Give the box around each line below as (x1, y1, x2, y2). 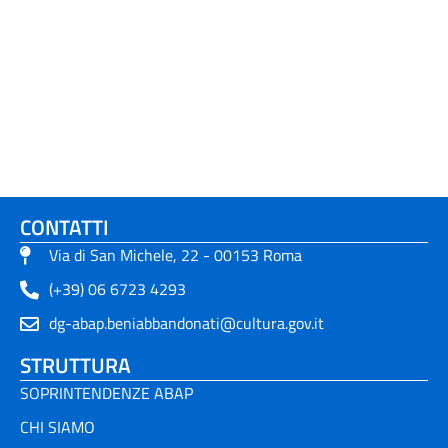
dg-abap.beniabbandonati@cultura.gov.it (48, 311, 324, 336)
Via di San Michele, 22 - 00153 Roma (48, 243, 302, 268)
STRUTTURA (20, 349, 131, 382)
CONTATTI (20, 211, 109, 244)
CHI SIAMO (20, 415, 95, 440)
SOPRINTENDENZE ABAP (20, 381, 193, 406)
